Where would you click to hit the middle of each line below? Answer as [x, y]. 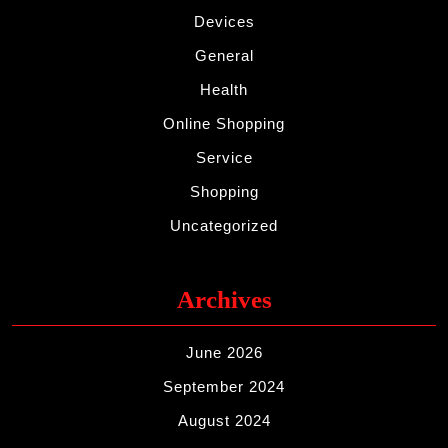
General [224, 55]
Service [224, 157]
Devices [224, 21]
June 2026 [224, 352]
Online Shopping [224, 123]
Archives [224, 299]
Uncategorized [224, 225]
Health [224, 89]
